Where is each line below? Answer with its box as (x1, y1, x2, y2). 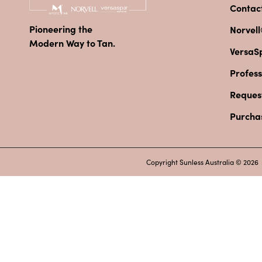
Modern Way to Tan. (29, 36, 115, 50)
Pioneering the (29, 22, 92, 36)
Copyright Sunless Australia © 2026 (146, 157, 258, 167)
